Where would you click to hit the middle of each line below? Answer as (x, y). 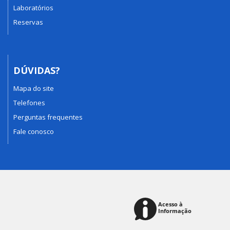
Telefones (29, 102)
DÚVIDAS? (37, 71)
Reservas (28, 22)
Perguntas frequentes (48, 117)
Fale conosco (34, 131)
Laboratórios (33, 8)
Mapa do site (34, 88)
